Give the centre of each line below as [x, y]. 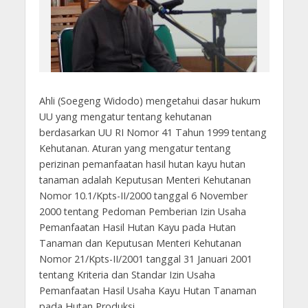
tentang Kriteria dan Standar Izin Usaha [127, 275]
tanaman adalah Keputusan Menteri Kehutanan [145, 180]
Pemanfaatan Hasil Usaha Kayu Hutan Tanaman [147, 290]
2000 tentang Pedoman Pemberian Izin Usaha [142, 211]
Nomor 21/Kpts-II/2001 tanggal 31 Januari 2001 [145, 259]
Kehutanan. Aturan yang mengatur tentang [135, 148]
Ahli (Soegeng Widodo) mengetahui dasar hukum [150, 101]
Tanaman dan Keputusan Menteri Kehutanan [140, 243]
